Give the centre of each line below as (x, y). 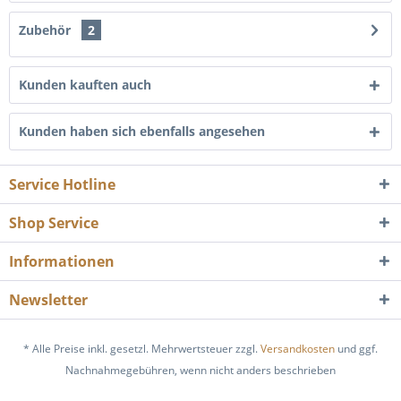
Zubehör (47, 30)
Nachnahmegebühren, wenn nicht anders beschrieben (200, 371)
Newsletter (48, 300)
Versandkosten (298, 349)
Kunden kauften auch (85, 85)
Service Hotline (62, 184)
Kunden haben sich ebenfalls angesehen (142, 131)
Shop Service (54, 223)
